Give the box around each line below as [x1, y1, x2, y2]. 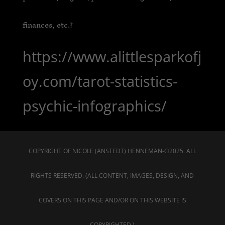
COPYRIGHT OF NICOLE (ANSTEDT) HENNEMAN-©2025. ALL [28, 147, 196, 156]
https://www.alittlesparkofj [22, 47, 201, 67]
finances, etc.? [22, 17, 73, 34]
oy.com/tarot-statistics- [22, 71, 177, 91]
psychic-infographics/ [22, 96, 167, 116]
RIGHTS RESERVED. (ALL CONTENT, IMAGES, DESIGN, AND [31, 171, 194, 180]
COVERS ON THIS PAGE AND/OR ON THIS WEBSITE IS [38, 196, 186, 205]
